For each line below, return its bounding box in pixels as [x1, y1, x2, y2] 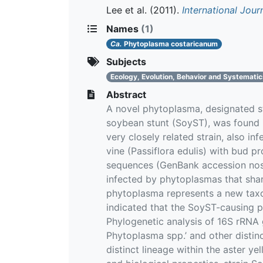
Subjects [104, 55, 146, 68]
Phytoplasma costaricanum [122, 39, 218, 48]
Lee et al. [106, 4, 147, 16]
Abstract [104, 88, 146, 100]
